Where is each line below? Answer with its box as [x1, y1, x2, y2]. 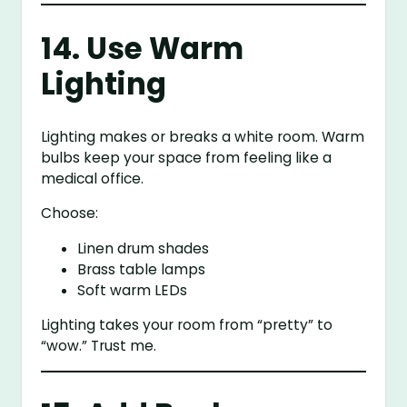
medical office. [41, 168, 144, 188]
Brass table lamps [77, 259, 206, 279]
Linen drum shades [77, 238, 210, 258]
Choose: [41, 203, 99, 223]
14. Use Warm [41, 27, 244, 69]
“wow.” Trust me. [41, 336, 157, 356]
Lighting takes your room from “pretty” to [41, 315, 333, 335]
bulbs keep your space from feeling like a [41, 147, 333, 167]
